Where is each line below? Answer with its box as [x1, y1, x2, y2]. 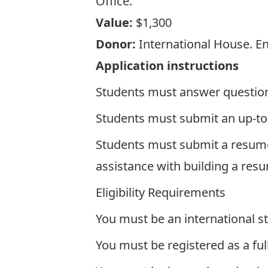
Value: [96, 14, 133, 31]
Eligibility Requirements [96, 184, 226, 200]
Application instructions [96, 57, 239, 74]
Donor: [96, 36, 136, 52]
